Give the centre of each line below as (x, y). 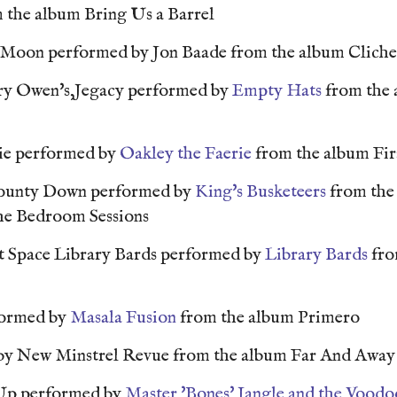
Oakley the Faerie (186, 154)
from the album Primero (270, 318)
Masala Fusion (123, 318)
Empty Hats (277, 91)
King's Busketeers (261, 192)
